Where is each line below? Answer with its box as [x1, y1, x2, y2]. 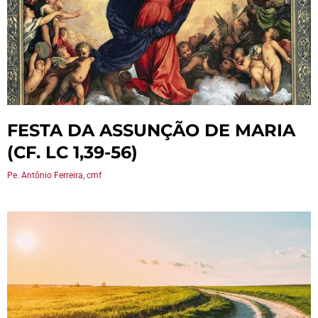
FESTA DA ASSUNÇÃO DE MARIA [7, 120, 295, 141]
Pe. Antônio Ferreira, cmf [7, 170, 102, 180]
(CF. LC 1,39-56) [7, 142, 138, 163]
